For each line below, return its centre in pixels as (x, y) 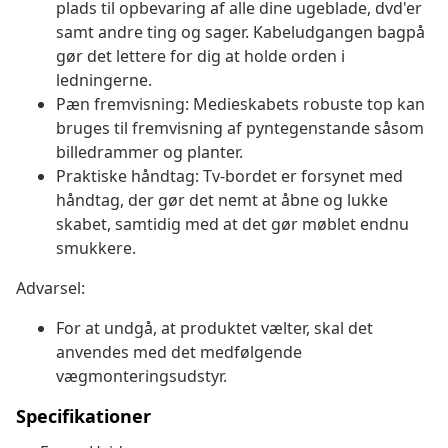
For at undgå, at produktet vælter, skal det (214, 328)
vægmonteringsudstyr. (141, 376)
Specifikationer (83, 416)
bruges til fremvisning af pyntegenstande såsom (240, 128)
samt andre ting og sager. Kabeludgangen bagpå (240, 32)
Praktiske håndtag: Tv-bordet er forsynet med (229, 176)
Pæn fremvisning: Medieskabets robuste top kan (240, 104)
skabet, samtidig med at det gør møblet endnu (232, 224)
